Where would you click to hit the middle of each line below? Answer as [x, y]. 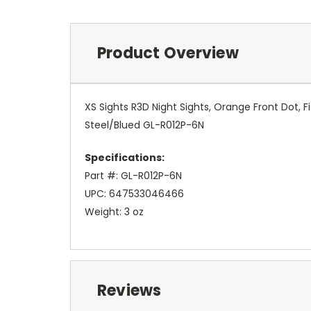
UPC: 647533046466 [134, 193]
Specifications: [125, 157]
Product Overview [168, 53]
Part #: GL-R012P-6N [133, 175]
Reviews [129, 290]
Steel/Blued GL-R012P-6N [144, 125]
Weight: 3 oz [114, 211]
